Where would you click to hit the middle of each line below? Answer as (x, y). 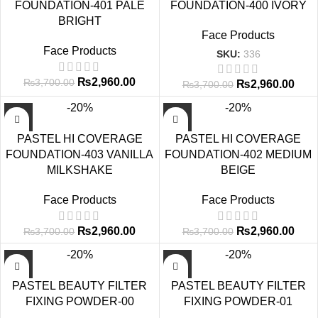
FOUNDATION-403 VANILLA (80, 154)
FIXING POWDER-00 (79, 301)
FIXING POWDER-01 (238, 301)
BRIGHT (79, 21)
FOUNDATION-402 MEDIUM (238, 154)
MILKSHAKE (79, 170)
